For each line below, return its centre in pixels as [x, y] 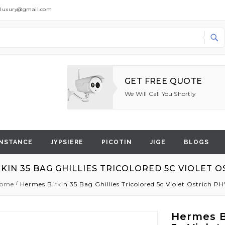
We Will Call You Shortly [160, 94]
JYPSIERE [67, 142]
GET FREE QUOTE [163, 81]
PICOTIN [117, 142]
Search [75, 46]
